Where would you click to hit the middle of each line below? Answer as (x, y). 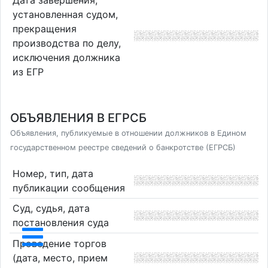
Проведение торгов (59, 243)
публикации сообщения (68, 188)
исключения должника (66, 58)
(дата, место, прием (60, 258)
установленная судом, (65, 15)
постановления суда (60, 223)
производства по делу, (66, 43)
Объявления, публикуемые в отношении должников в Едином (128, 133)
